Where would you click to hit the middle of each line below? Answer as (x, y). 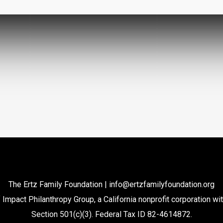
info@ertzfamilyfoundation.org (162, 184)
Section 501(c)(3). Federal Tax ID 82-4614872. (111, 214)
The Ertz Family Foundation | (59, 184)
